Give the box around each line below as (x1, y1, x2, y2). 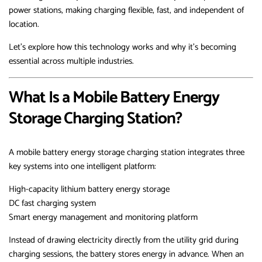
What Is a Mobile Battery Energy (9, 84, 219, 112)
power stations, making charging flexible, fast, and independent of (9, 3, 244, 18)
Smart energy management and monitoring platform (9, 210, 198, 225)
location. (9, 17, 39, 32)
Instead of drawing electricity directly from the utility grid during (9, 233, 239, 248)
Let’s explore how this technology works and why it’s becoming (9, 40, 236, 55)
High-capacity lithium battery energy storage (9, 182, 170, 197)
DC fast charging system (9, 196, 96, 211)
